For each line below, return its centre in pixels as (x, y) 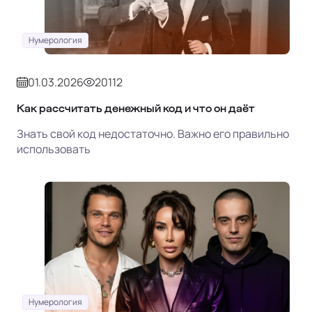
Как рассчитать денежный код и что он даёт (136, 109)
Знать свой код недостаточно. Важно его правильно (153, 134)
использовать (54, 149)
